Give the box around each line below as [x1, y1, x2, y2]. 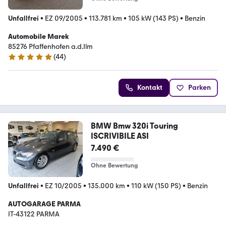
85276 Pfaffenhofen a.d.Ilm [8, 42, 93, 51]
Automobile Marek [8, 32, 69, 41]
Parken [188, 83, 211, 92]
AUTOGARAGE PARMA [8, 200, 81, 209]
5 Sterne [8, 56, 34, 66]
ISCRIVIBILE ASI [90, 131, 149, 141]
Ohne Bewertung [90, 162, 138, 169]
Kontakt [137, 83, 162, 92]
